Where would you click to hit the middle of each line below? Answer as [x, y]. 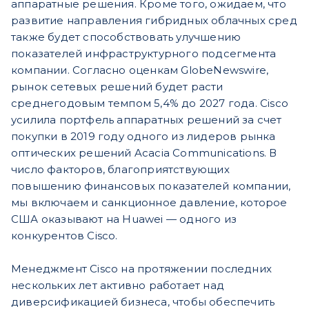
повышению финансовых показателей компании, [151, 186]
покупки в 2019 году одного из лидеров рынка [143, 137]
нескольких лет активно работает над [118, 286]
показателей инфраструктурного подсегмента [144, 54]
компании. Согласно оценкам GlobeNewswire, [140, 70]
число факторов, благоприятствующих [120, 170]
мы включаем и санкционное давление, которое [149, 203]
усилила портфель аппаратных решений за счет [147, 120]
